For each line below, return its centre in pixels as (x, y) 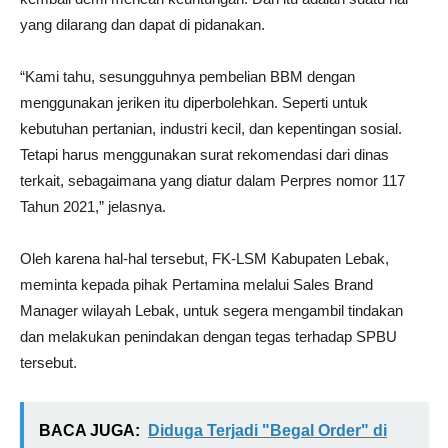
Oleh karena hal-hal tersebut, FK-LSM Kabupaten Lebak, (204, 258)
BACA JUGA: (89, 430)
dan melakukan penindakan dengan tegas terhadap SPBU (208, 336)
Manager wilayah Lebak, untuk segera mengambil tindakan (211, 310)
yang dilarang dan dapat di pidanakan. (142, 24)
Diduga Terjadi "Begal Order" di (267, 430)
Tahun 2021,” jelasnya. (93, 206)
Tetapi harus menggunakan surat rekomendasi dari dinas (204, 154)
